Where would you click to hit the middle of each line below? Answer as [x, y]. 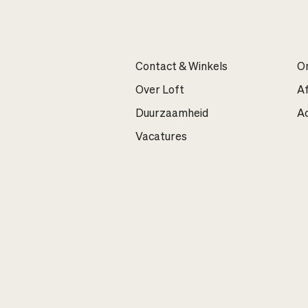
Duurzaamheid [172, 114]
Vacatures [161, 138]
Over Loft [160, 91]
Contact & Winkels [181, 68]
